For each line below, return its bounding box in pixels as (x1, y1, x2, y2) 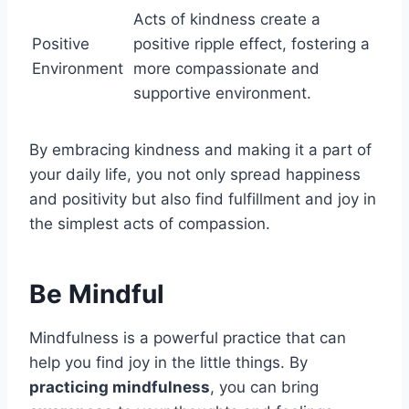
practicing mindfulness (29, 377, 210, 396)
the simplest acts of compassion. (29, 214, 270, 233)
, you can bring (210, 377, 319, 396)
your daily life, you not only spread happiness (29, 164, 361, 184)
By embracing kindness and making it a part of (29, 140, 372, 159)
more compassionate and (133, 58, 320, 78)
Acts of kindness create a (133, 9, 320, 28)
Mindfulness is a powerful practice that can (29, 328, 346, 347)
